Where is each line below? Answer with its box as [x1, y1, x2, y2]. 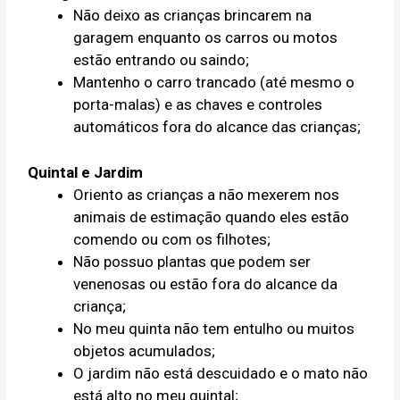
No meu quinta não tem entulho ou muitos [73, 319, 355, 337]
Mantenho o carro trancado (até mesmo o [73, 73, 355, 92]
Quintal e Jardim [28, 162, 144, 181]
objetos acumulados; [73, 341, 216, 360]
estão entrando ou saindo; [73, 51, 250, 70]
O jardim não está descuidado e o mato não [73, 363, 369, 382]
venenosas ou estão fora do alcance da [73, 274, 338, 293]
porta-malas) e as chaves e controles [73, 96, 323, 114]
